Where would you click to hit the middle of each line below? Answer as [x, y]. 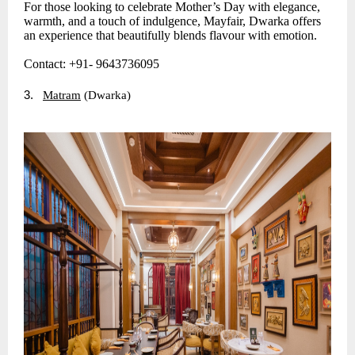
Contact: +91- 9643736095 [92, 64]
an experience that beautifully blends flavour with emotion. [170, 36]
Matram [62, 95]
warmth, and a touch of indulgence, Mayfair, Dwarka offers [172, 21]
